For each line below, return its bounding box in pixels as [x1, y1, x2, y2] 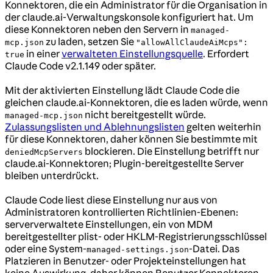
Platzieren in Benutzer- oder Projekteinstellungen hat [5, 254, 246, 267]
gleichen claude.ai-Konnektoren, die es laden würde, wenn [5, 96, 268, 108]
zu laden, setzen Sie [44, 35, 136, 48]
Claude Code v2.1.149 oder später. [5, 59, 156, 72]
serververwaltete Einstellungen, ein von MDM [5, 218, 213, 230]
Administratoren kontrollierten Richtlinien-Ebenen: [5, 205, 238, 218]
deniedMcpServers [5, 147, 83, 157]
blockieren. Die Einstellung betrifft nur [83, 144, 259, 157]
